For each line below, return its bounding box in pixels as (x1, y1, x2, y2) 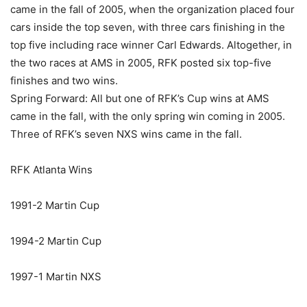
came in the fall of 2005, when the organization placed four (10, 2, 295, 16)
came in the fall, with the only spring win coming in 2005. (10, 109, 285, 123)
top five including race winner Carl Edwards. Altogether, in (10, 38, 292, 51)
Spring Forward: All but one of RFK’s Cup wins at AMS (10, 91, 269, 105)
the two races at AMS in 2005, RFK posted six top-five (10, 56, 271, 69)
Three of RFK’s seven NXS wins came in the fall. (10, 127, 242, 140)
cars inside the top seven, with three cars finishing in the (10, 20, 285, 34)
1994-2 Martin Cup (10, 234, 101, 247)
